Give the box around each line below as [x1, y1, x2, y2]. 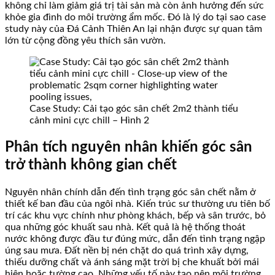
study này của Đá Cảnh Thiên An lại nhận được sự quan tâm [5, 24, 262, 34]
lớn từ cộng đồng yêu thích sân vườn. [5, 36, 166, 46]
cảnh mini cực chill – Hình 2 [29, 115, 149, 126]
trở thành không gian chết [5, 158, 177, 173]
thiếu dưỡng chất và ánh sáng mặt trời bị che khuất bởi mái [5, 257, 259, 268]
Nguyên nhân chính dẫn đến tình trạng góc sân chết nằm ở [5, 187, 256, 198]
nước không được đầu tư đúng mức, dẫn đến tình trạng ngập [5, 234, 265, 244]
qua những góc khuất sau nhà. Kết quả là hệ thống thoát [5, 222, 246, 233]
